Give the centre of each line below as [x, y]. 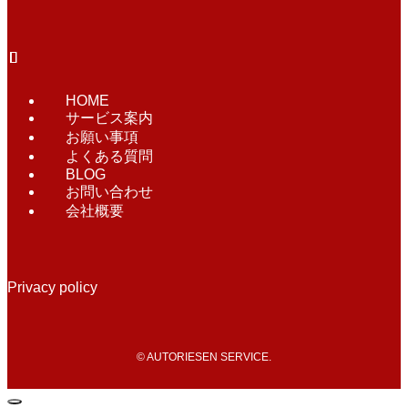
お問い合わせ [109, 192]
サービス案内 [109, 118]
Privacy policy [52, 288]
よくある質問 [109, 157]
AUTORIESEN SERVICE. [208, 357]
